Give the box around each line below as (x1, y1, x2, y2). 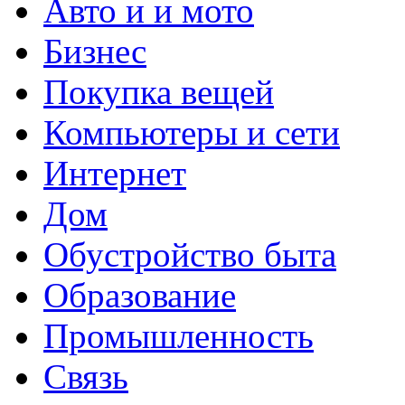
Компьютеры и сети (43, 113, 340, 152)
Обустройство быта (43, 235, 336, 274)
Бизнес (43, 32, 146, 71)
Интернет (43, 154, 186, 193)
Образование (43, 276, 236, 315)
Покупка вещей (43, 72, 274, 111)
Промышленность (43, 316, 314, 355)
